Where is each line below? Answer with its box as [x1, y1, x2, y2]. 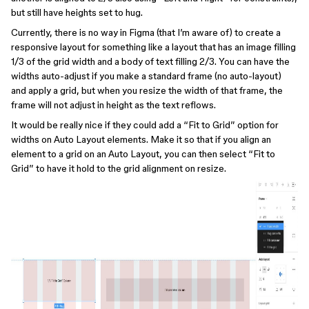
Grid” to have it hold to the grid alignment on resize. [11, 163, 226, 174]
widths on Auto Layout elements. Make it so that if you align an [11, 134, 271, 145]
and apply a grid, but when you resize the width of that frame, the [11, 85, 283, 96]
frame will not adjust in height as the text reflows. [11, 99, 216, 110]
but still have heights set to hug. [11, 7, 143, 18]
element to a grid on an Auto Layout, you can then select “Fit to [11, 148, 275, 159]
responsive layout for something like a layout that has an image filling [11, 41, 296, 52]
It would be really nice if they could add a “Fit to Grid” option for [11, 119, 279, 130]
